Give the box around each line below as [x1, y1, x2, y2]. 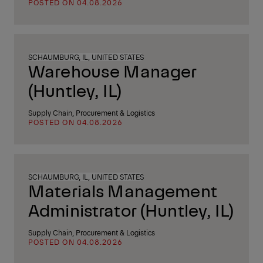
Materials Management [28, 179, 217, 201]
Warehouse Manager [28, 59, 197, 82]
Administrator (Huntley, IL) [28, 198, 234, 221]
